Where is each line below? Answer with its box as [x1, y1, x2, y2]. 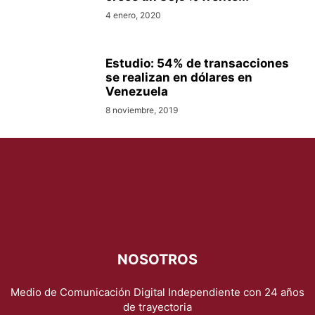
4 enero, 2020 [105, 10, 161, 20]
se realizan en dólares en [105, 70, 252, 84]
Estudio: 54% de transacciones [105, 56, 289, 70]
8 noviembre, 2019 [105, 105, 178, 115]
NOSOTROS [117, 250, 198, 268]
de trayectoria [123, 300, 192, 314]
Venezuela [105, 84, 168, 98]
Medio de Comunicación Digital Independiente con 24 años [11, 285, 304, 299]
